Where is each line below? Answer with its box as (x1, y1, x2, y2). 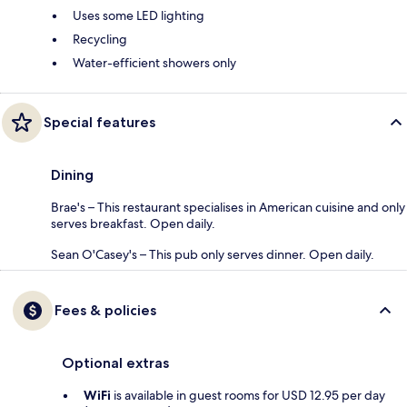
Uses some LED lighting (73, 7, 204, 25)
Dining (51, 166, 94, 184)
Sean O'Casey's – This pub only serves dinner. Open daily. (51, 246, 374, 263)
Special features (44, 114, 155, 132)
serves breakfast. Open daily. (51, 215, 215, 233)
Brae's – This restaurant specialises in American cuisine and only (51, 199, 405, 216)
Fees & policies (55, 302, 156, 320)
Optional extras (62, 354, 169, 372)
